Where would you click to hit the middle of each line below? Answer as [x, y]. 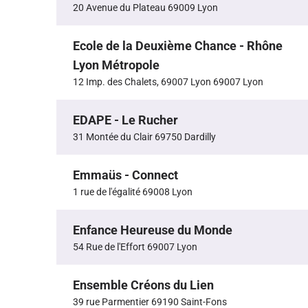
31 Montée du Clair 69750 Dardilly [144, 137]
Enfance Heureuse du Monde [153, 230]
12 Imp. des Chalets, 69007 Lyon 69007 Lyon [168, 82]
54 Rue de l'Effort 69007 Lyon [135, 247]
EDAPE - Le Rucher [125, 120]
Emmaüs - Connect [125, 175]
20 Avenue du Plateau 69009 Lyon [145, 8]
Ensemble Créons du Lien [143, 285]
